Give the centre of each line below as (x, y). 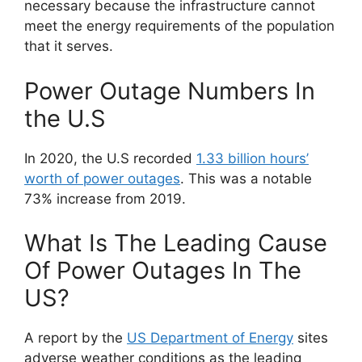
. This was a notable (246, 178)
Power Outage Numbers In (170, 90)
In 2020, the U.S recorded (110, 158)
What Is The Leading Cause (176, 243)
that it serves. (69, 46)
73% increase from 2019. (105, 198)
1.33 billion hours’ (253, 158)
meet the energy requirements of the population (179, 26)
